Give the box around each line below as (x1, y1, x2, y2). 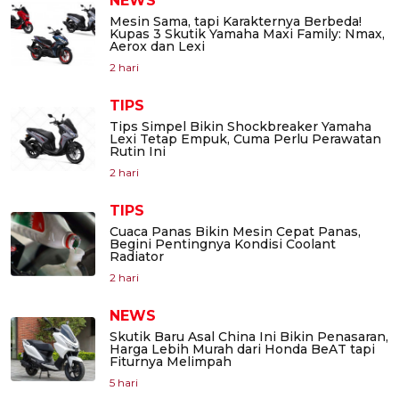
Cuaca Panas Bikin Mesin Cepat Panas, (110, 223, 361, 240)
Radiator (110, 248, 164, 265)
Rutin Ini (110, 142, 166, 159)
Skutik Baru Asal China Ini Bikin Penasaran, (110, 328, 388, 345)
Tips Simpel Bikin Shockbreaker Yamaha (110, 118, 371, 134)
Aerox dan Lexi (110, 37, 205, 54)
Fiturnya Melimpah (110, 353, 232, 370)
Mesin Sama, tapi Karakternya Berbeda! (110, 12, 362, 29)
